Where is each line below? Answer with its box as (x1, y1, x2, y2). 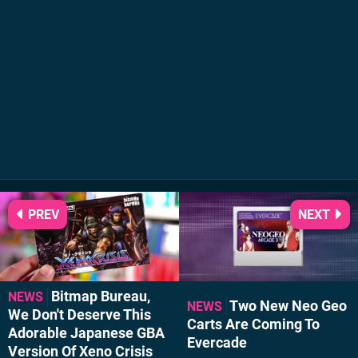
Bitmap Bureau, (51, 288, 150, 305)
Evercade (187, 334, 247, 351)
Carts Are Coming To (187, 316, 320, 332)
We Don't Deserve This (8, 307, 151, 324)
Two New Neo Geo (229, 297, 347, 314)
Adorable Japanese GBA (8, 325, 165, 342)
